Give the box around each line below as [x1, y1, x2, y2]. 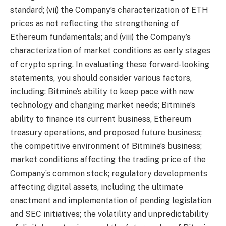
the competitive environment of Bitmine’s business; [10, 141, 202, 151]
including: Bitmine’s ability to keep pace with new [10, 86, 194, 96]
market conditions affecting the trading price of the [10, 154, 206, 164]
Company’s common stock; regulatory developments [10, 168, 207, 178]
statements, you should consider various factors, [10, 73, 192, 83]
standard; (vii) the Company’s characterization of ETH [10, 5, 208, 15]
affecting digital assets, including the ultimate [10, 182, 183, 192]
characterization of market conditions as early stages [10, 45, 210, 55]
